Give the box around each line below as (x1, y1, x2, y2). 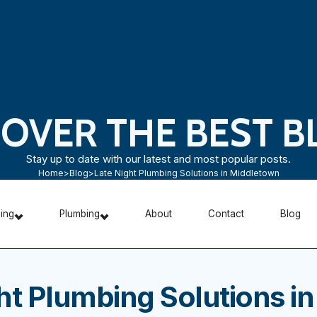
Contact (207, 208, 244, 219)
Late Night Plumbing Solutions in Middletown (93, 168, 279, 179)
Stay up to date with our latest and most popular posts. (26, 152, 291, 166)
